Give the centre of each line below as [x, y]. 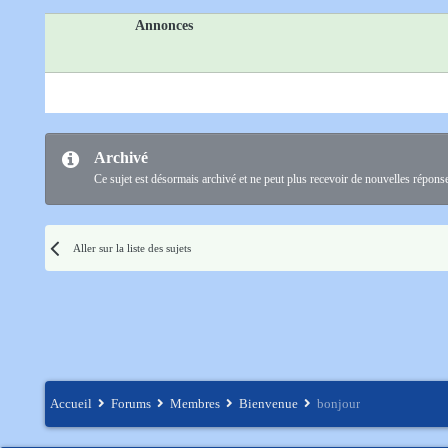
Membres [196, 403]
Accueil [72, 403]
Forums [132, 403]
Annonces [164, 25]
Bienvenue [270, 403]
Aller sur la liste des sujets [132, 248]
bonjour [338, 403]
